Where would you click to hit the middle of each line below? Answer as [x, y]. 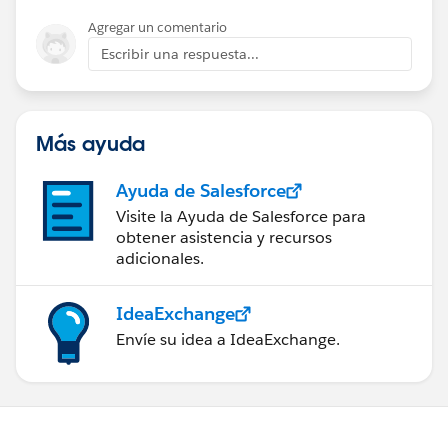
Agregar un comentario [157, 28]
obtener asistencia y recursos [224, 238]
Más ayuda [90, 143]
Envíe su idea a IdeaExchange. [228, 340]
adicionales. [160, 259]
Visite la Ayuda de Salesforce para [241, 217]
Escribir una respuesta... [180, 54]
